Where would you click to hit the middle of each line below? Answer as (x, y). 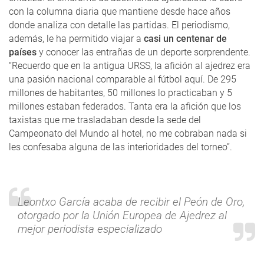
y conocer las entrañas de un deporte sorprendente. (143, 52)
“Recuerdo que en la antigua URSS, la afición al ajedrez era (130, 65)
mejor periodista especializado (90, 229)
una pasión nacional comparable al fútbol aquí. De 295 (123, 79)
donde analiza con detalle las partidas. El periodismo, (119, 25)
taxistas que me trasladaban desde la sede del (105, 120)
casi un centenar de (185, 38)
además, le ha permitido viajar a (76, 38)
